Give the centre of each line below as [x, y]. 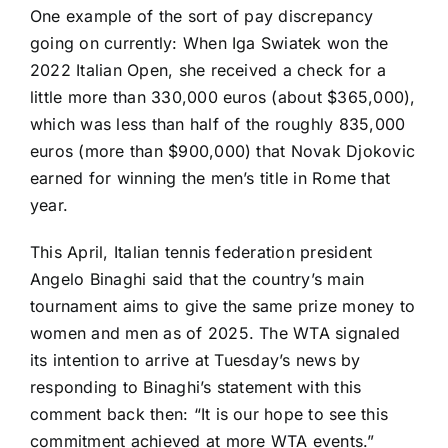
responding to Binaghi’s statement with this [196, 386]
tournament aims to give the [141, 305]
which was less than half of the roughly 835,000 [218, 123]
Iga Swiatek [277, 42]
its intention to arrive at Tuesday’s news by [195, 359]
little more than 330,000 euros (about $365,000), [223, 96]
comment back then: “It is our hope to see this [209, 413]
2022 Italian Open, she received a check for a [208, 69]
